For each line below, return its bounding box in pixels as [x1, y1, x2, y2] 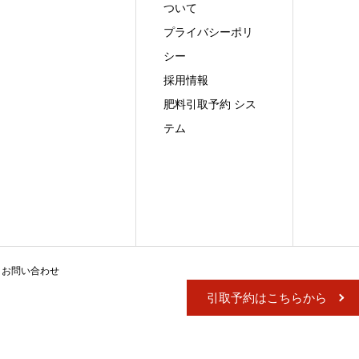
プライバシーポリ [163, 24, 254, 39]
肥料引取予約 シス [163, 96, 257, 111]
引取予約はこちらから [207, 289, 327, 305]
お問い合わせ [2, 264, 59, 277]
